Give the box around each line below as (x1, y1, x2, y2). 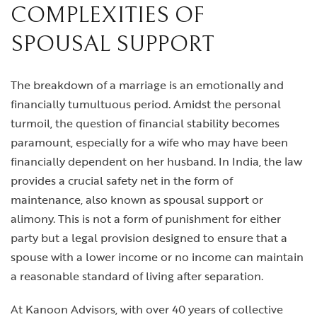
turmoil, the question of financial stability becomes (11, 115, 279, 132)
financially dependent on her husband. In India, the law (11, 153, 302, 171)
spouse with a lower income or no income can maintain (11, 248, 304, 266)
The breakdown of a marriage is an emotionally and (11, 76, 284, 94)
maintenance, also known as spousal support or (11, 191, 263, 209)
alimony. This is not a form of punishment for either (11, 210, 281, 228)
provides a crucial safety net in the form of (11, 172, 233, 190)
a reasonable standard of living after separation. (11, 267, 263, 285)
